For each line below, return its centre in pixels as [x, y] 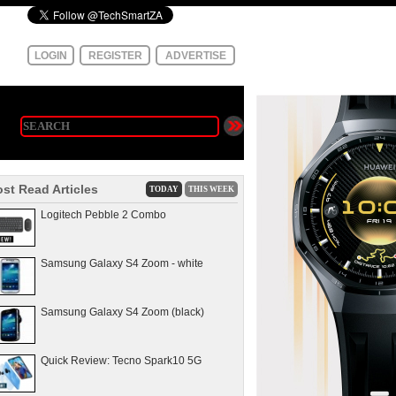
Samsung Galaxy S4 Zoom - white [122, 263]
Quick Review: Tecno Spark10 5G [121, 361]
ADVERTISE [195, 55]
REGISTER [115, 55]
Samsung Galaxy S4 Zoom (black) [122, 312]
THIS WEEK [211, 189]
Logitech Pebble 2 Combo [103, 215]
